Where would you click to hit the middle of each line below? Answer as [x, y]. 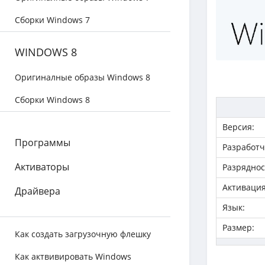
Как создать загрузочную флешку [83, 234]
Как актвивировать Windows [73, 256]
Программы [43, 143]
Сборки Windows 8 [52, 100]
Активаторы [42, 167]
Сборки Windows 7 [52, 20]
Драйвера [38, 191]
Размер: [238, 227]
